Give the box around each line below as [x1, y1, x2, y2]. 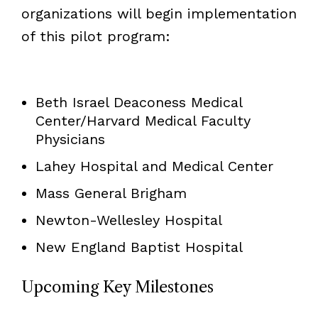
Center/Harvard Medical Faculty [35, 111, 251, 129]
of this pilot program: [21, 27, 170, 45]
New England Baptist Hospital [35, 238, 243, 256]
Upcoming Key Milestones [21, 277, 214, 297]
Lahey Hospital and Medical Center [35, 157, 273, 175]
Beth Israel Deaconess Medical [35, 93, 242, 111]
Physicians [35, 130, 105, 148]
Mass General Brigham [35, 184, 187, 202]
